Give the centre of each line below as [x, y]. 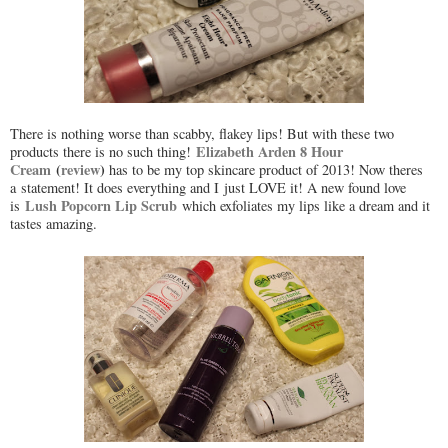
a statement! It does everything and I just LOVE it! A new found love [208, 187]
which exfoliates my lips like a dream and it [303, 205]
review [80, 169]
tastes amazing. [53, 223]
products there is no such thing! [103, 151]
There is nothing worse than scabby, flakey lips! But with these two [202, 133]
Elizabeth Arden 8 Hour [269, 151]
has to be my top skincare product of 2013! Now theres [264, 169]
